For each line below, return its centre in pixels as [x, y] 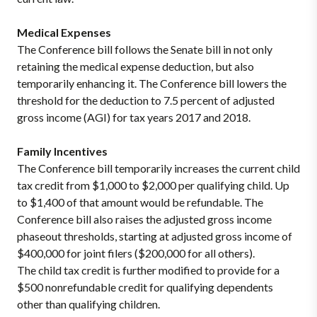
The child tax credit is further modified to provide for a [148, 270]
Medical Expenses [64, 32]
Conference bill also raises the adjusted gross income [144, 219]
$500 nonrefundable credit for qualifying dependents [145, 287]
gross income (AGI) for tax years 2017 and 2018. [134, 117]
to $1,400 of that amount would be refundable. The [140, 202]
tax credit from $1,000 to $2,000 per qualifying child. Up [153, 185]
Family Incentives [62, 151]
